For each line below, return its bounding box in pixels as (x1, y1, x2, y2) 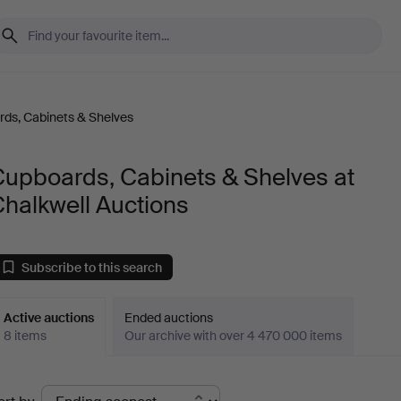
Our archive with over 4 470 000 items (124, 328, 343, 344)
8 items (4, 328, 47, 344)
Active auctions (4, 310, 95, 326)
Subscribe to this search (21, 259, 163, 276)
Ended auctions (124, 310, 214, 326)
